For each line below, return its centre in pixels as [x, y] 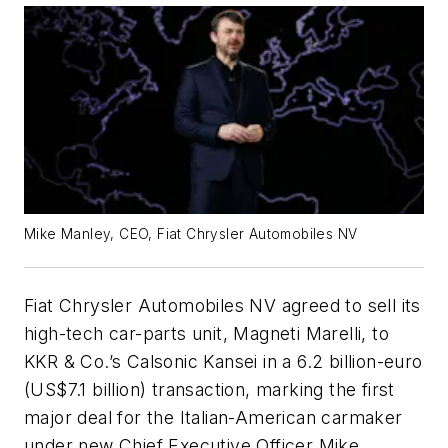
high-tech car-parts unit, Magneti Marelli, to [206, 333]
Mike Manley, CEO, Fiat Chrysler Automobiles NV [191, 234]
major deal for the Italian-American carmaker [213, 417]
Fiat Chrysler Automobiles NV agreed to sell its [222, 305]
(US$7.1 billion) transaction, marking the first [209, 389]
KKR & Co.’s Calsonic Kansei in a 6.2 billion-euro [223, 361]
